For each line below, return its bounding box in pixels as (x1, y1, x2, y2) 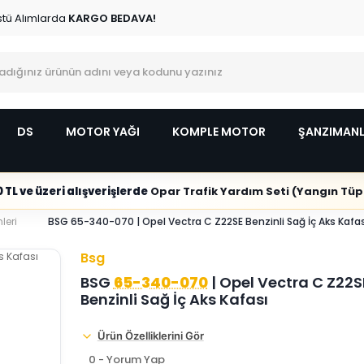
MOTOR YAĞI (66, 123, 140, 140)
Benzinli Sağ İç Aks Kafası (80, 289, 268, 310)
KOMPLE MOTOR (172, 123, 266, 140)
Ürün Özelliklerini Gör (97, 329, 204, 342)
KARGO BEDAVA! (66, 10, 156, 26)
